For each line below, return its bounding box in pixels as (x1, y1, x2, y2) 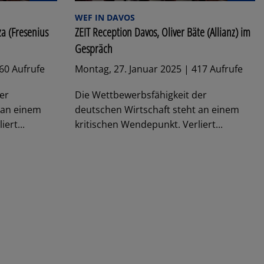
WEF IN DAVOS (75, 11, 135, 23)
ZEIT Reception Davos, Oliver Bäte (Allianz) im (75, 24, 250, 40)
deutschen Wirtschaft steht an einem (75, 103, 239, 116)
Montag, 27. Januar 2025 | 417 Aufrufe (75, 62, 243, 75)
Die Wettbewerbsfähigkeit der (75, 88, 207, 101)
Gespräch (75, 40, 113, 57)
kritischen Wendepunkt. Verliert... (75, 117, 223, 131)
